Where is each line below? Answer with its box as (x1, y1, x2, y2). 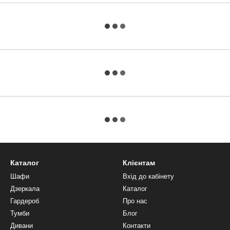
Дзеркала (10, 185, 40, 193)
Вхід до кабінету (123, 172, 174, 180)
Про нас (123, 197, 147, 205)
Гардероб (10, 197, 39, 205)
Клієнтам (123, 159, 155, 167)
